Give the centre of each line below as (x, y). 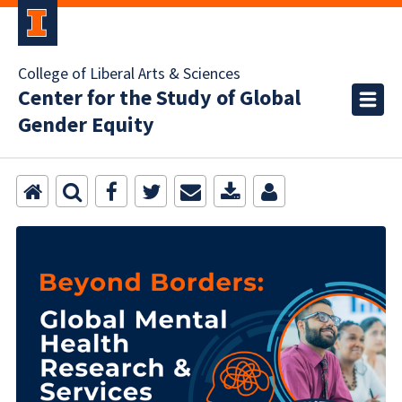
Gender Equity (86, 125)
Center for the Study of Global (159, 98)
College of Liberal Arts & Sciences (129, 74)
